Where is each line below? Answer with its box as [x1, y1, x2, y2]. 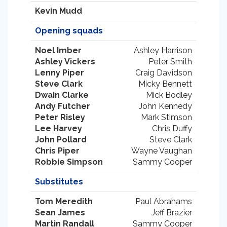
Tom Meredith [35, 197, 93, 206]
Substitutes [35, 177, 83, 186]
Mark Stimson [141, 112, 192, 122]
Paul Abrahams [135, 197, 192, 206]
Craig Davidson [135, 68, 192, 78]
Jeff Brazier [152, 208, 192, 217]
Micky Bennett [138, 79, 192, 89]
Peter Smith [148, 57, 192, 66]
